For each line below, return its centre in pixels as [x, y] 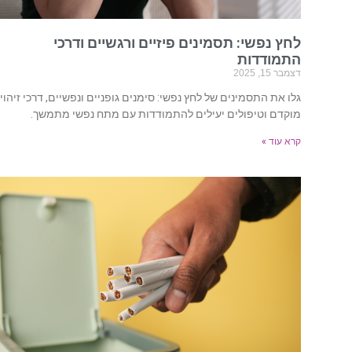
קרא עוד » [282, 142]
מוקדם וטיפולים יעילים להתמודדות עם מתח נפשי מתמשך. [166, 114]
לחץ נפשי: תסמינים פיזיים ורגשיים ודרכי [178, 43]
